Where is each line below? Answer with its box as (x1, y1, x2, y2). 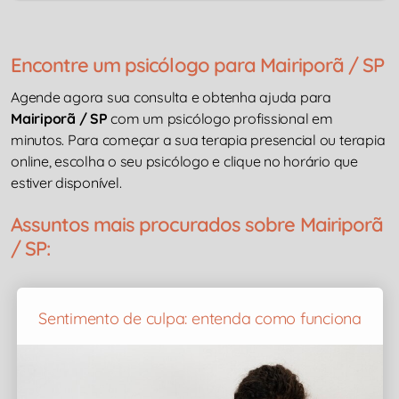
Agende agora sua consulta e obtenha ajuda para (11, 88, 331, 107)
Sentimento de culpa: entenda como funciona (38, 308, 362, 330)
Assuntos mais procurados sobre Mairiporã (11, 212, 384, 238)
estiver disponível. (11, 174, 122, 192)
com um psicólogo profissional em (107, 110, 333, 128)
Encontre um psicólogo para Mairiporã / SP (11, 53, 385, 78)
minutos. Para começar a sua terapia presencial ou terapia (11, 131, 386, 150)
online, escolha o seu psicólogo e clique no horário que (11, 152, 358, 171)
